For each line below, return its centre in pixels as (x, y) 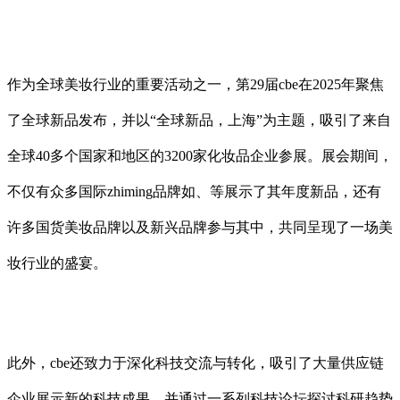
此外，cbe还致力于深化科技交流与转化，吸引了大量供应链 (196, 362)
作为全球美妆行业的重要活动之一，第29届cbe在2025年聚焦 (196, 84)
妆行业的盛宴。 (57, 262)
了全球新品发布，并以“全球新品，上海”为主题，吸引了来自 (199, 120)
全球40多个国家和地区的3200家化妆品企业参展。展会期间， (200, 155)
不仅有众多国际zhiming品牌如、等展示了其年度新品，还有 (194, 191)
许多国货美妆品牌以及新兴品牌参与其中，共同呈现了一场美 (200, 227)
